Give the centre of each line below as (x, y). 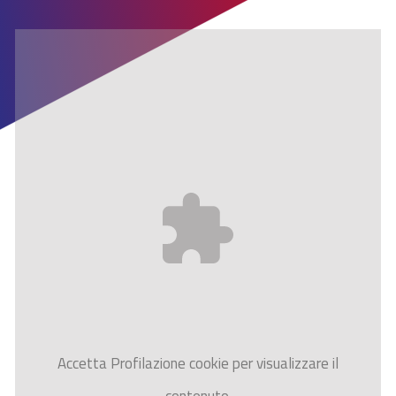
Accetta (84, 363)
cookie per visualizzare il (262, 363)
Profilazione (148, 363)
